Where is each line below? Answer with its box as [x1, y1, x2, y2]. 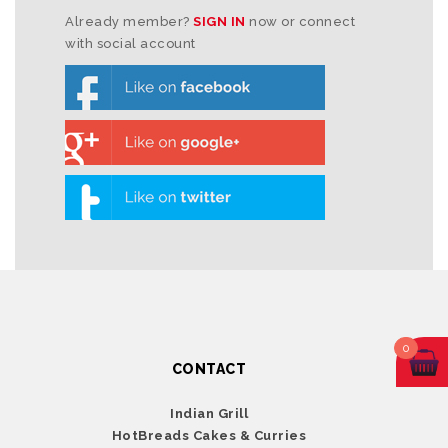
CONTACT [171, 361, 247, 377]
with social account [65, 36, 196, 51]
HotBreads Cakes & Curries [111, 428, 307, 443]
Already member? [65, 14, 193, 29]
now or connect [245, 14, 355, 29]
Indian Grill [170, 406, 248, 421]
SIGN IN [193, 14, 246, 29]
